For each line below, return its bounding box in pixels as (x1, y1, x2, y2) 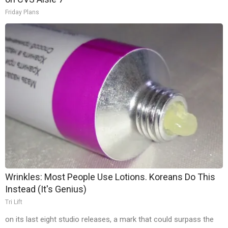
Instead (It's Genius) (5, 184, 87, 195)
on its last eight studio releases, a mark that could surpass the (5, 215, 214, 224)
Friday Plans (5, 9, 39, 16)
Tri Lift (5, 198, 22, 206)
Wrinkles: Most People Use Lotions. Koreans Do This (5, 172, 215, 183)
